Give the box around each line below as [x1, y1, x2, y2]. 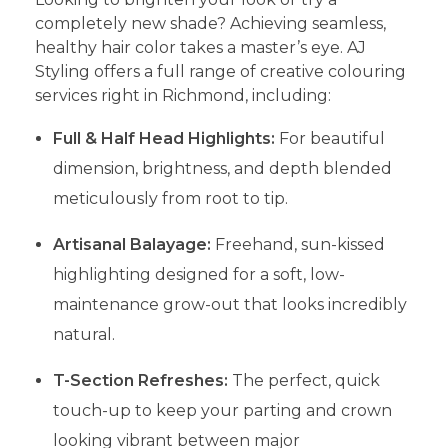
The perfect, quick [227, 370, 380, 390]
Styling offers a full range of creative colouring [35, 61, 406, 81]
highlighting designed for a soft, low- [52, 264, 345, 284]
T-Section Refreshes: [52, 370, 228, 390]
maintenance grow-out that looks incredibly [52, 294, 407, 314]
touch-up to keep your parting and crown [52, 400, 392, 420]
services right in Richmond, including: [35, 85, 331, 105]
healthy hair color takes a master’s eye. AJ [35, 37, 366, 57]
